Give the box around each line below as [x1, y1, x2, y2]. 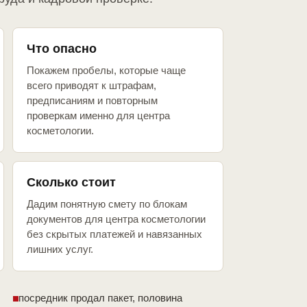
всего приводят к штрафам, [27, 79, 156, 92]
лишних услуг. [27, 243, 93, 256]
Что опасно [27, 42, 97, 56]
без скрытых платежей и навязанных [27, 228, 202, 241]
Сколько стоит [27, 175, 116, 190]
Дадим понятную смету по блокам [27, 198, 187, 210]
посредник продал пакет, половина [19, 292, 182, 304]
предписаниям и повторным [27, 95, 158, 107]
